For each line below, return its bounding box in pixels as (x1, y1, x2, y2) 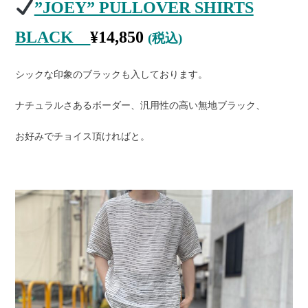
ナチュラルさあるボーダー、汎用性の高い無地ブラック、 (15, 100, 266, 111)
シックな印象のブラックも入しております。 (15, 69, 208, 80)
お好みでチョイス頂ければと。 (15, 131, 151, 142)
